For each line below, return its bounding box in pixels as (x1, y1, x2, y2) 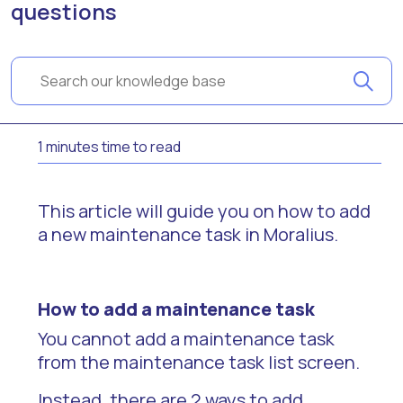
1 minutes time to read (38, 137, 181, 157)
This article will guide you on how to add (38, 199, 371, 223)
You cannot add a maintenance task (38, 327, 335, 351)
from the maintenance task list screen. (38, 350, 360, 374)
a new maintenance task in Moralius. (38, 222, 338, 246)
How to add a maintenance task (38, 297, 315, 321)
